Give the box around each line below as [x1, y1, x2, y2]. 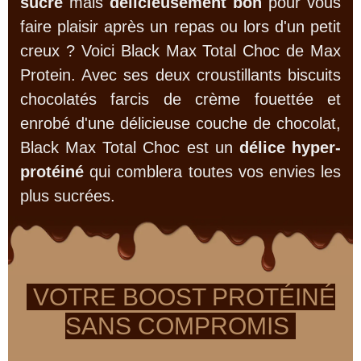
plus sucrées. [20, 186, 115, 205]
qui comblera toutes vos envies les [84, 162, 341, 180]
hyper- [292, 138, 342, 156]
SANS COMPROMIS [65, 313, 296, 339]
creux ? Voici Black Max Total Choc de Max [20, 41, 341, 60]
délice [239, 138, 293, 156]
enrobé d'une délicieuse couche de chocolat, [20, 114, 341, 132]
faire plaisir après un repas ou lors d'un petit [20, 17, 341, 35]
